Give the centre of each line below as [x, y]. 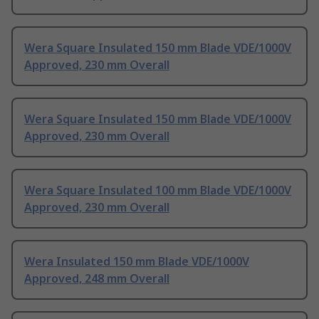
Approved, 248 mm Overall [97, 279]
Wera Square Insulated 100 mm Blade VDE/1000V [158, 190]
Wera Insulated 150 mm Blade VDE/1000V [137, 262]
